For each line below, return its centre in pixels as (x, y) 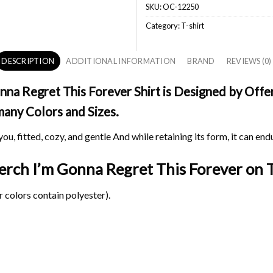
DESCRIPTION (28, 61)
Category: (163, 25)
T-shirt (193, 25)
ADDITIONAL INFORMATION (121, 61)
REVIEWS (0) (249, 61)
